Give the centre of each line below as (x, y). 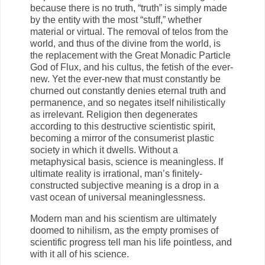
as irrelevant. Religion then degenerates (114, 115)
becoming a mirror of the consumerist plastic (122, 138)
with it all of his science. (80, 254)
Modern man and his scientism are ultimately (123, 219)
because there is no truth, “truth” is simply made (129, 8)
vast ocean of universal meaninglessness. (118, 198)
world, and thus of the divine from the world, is (125, 44)
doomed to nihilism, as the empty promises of (124, 231)
